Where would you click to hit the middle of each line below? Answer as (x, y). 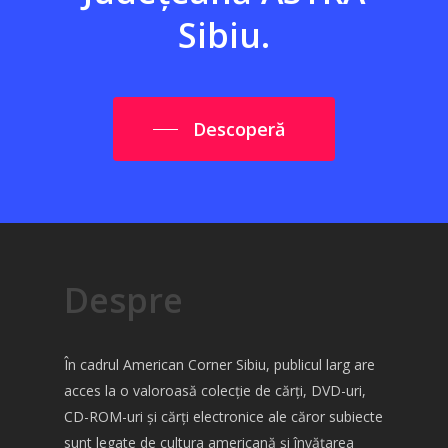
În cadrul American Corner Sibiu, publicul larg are (219, 364)
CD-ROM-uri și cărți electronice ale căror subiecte (223, 416)
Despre (123, 300)
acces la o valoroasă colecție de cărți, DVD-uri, (215, 390)
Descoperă (239, 128)
